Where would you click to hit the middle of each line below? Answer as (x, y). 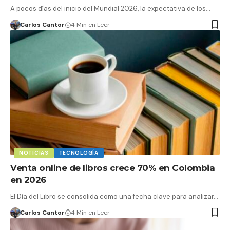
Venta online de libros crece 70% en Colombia (112, 168)
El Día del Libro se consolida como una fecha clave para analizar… (114, 197)
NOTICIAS (34, 153)
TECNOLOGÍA (79, 153)
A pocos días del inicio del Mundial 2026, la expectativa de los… (110, 8)
